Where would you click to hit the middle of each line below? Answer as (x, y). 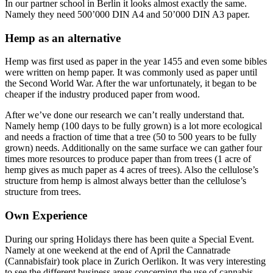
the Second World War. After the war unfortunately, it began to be (131, 83)
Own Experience (46, 216)
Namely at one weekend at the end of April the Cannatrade (118, 250)
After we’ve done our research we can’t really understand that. (125, 115)
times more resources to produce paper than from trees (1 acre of (128, 159)
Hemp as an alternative (63, 38)
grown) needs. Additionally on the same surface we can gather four (133, 148)
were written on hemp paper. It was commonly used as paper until (131, 73)
